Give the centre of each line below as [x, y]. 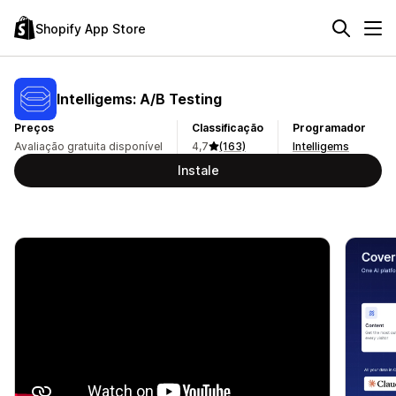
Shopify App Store [91, 28]
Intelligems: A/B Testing [139, 99]
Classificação [228, 128]
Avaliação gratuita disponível [88, 146]
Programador [329, 128]
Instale [198, 170]
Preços [34, 128]
